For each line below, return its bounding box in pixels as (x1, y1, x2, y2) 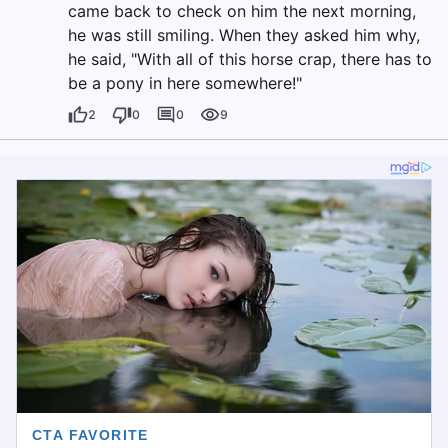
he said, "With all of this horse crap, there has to (68, 49, 432, 69)
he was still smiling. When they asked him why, (68, 25, 420, 45)
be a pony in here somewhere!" (68, 73, 302, 93)
